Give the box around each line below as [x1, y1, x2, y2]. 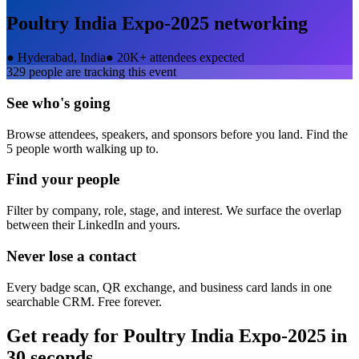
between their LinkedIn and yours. [6, 218, 180, 232]
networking [209, 13, 308, 34]
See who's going [6, 95, 111, 112]
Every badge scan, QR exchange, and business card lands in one [6, 280, 332, 294]
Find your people [6, 171, 119, 188]
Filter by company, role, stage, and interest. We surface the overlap [6, 204, 341, 218]
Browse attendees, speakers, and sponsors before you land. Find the [6, 127, 348, 141]
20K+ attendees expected [117, 50, 244, 65]
